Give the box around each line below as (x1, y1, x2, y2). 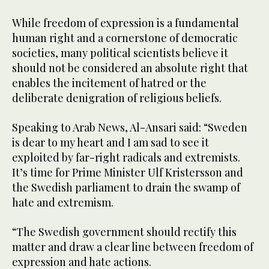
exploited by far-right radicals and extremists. (12, 150, 240, 165)
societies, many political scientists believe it (12, 46, 228, 61)
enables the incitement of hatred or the (12, 76, 207, 91)
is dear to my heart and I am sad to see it (12, 135, 209, 150)
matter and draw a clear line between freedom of (12, 240, 253, 255)
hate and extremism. (12, 195, 113, 210)
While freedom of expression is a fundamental (12, 16, 239, 31)
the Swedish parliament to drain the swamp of (12, 180, 240, 195)
